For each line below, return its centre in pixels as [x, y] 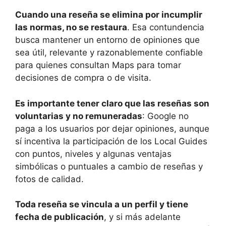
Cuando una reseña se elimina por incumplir [109, 15]
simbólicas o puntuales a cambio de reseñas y [109, 166]
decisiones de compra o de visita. [83, 78]
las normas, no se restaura [71, 27]
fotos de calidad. [49, 179]
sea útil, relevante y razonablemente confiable [109, 53]
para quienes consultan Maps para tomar [98, 65]
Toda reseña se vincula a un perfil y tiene [102, 205]
